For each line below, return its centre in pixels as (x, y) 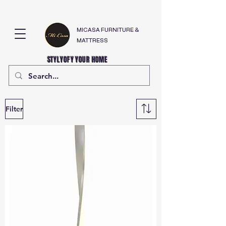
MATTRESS (92, 41)
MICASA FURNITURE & (108, 30)
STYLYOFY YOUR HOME (59, 60)
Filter (14, 109)
